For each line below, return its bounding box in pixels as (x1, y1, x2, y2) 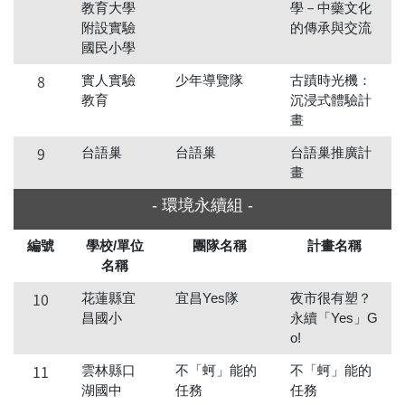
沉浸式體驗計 (290, 92, 372, 108)
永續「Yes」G (290, 310, 378, 326)
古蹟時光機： (290, 72, 372, 89)
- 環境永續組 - (152, 196, 253, 215)
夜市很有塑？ (290, 290, 372, 306)
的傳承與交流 (290, 20, 372, 36)
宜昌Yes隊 (175, 290, 239, 306)
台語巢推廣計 (290, 145, 372, 161)
